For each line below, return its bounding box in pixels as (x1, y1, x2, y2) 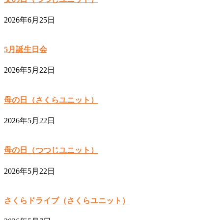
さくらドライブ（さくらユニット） (4, 196, 130, 205)
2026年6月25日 (4, 15, 55, 24)
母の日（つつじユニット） (4, 146, 98, 155)
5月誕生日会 (4, 45, 47, 54)
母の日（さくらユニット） (4, 95, 98, 104)
